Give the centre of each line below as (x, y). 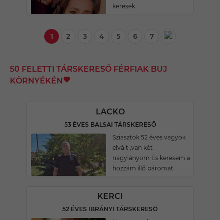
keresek (124, 6)
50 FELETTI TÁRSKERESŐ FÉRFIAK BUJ (88, 69)
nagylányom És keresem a (151, 158)
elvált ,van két (133, 148)
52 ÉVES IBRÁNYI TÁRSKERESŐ (110, 209)
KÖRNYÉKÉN (36, 81)
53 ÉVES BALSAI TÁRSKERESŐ (110, 124)
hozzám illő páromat (143, 168)
